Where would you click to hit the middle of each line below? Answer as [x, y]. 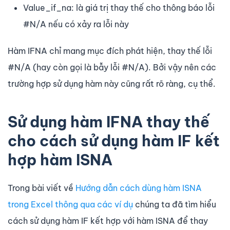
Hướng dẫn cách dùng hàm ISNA [139, 188]
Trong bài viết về [42, 188]
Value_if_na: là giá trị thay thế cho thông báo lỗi [119, 7]
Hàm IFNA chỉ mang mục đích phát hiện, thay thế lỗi [110, 51]
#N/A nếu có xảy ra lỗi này [76, 24]
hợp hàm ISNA [60, 160]
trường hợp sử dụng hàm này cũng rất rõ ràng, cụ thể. [112, 83]
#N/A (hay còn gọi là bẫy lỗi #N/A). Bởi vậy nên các [112, 67]
